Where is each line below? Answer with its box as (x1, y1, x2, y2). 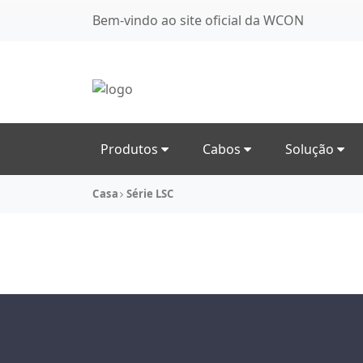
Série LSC (126, 186, 173, 201)
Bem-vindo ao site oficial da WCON (92, 11, 304, 29)
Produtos (100, 140, 161, 158)
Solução (284, 140, 337, 158)
